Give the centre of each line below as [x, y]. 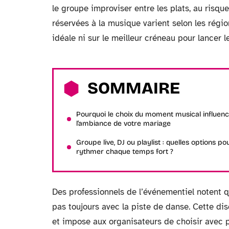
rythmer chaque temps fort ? [125, 152]
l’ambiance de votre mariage [123, 123]
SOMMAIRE [134, 88]
